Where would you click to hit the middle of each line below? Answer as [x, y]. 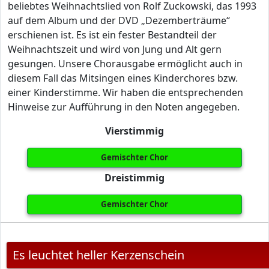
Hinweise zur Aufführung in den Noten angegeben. [124, 107]
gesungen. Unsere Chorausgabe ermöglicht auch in [125, 64]
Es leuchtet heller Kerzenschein [98, 255]
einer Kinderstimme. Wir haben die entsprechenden [125, 92]
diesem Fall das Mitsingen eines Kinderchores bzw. [123, 78]
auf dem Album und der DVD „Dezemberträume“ [119, 20]
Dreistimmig [134, 178]
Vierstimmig [134, 131]
